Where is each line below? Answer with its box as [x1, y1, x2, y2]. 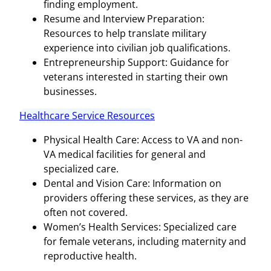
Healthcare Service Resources [19, 108, 155, 122]
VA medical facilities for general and [44, 147, 206, 161]
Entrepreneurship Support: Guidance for [44, 55, 229, 69]
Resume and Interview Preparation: [44, 11, 204, 25]
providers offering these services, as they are [44, 191, 249, 204]
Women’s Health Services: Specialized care [44, 220, 237, 233]
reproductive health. [44, 249, 137, 263]
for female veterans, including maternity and [44, 234, 246, 248]
